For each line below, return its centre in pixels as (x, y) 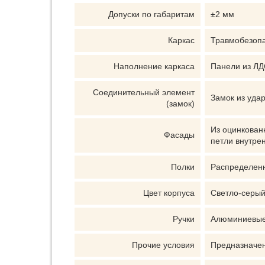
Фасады (179, 135)
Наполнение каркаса (154, 66)
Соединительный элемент (144, 92)
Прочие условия (163, 245)
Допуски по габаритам (151, 14)
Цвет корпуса (169, 193)
